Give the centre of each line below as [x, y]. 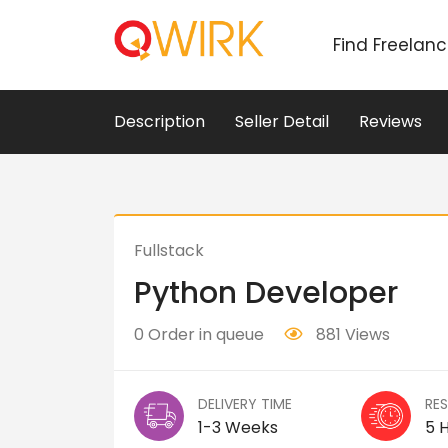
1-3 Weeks [238, 427]
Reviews [390, 121]
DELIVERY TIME [245, 404]
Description [159, 121]
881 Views [351, 334]
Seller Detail [282, 121]
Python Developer [266, 293]
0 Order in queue [199, 334]
